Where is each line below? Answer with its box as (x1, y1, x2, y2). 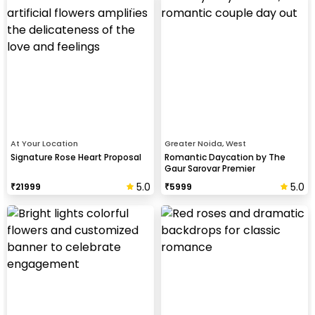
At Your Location (11, 137, 78, 149)
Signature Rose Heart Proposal (11, 150, 141, 163)
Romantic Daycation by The (165, 150, 285, 163)
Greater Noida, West (165, 137, 246, 149)
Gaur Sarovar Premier (165, 162, 255, 174)
